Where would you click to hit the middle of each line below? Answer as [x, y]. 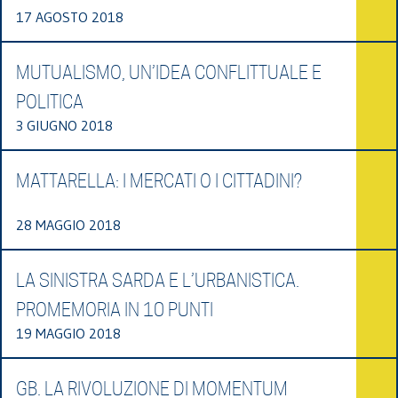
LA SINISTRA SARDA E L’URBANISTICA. [158, 280]
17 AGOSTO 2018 [70, 16]
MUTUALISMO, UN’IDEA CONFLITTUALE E [169, 72]
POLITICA [50, 102]
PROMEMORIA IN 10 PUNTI [115, 310]
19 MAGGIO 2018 [68, 333]
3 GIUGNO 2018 [64, 125]
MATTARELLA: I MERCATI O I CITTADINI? [159, 181]
